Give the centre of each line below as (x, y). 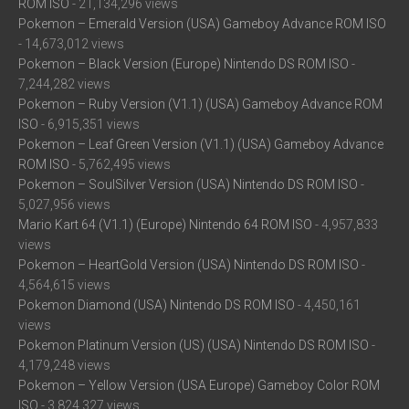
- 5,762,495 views (120, 164)
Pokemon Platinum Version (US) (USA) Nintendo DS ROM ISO (194, 345)
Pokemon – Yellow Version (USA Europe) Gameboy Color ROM (199, 385)
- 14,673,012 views (71, 44)
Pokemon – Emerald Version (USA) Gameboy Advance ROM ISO (202, 24)
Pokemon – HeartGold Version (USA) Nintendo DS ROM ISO (189, 265)
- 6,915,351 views (89, 124)
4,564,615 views (64, 285)
